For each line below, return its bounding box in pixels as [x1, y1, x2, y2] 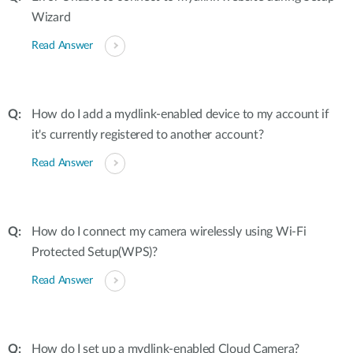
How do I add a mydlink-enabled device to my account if [32, 108, 329, 121]
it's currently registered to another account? [32, 128, 264, 141]
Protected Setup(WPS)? [32, 246, 158, 258]
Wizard [32, 11, 71, 24]
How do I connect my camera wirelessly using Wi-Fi [32, 225, 307, 238]
